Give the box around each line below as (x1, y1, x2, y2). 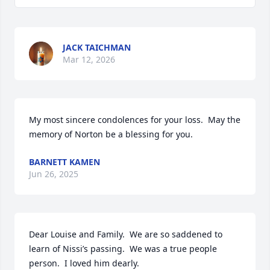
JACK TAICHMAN (63, 42, 131, 53)
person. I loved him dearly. (29, 257, 139, 269)
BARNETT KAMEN (29, 156, 100, 168)
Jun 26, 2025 (29, 168, 78, 180)
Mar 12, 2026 (63, 54, 115, 65)
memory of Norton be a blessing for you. (29, 128, 193, 140)
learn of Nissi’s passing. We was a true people (29, 243, 217, 254)
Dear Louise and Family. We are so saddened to (29, 228, 222, 240)
